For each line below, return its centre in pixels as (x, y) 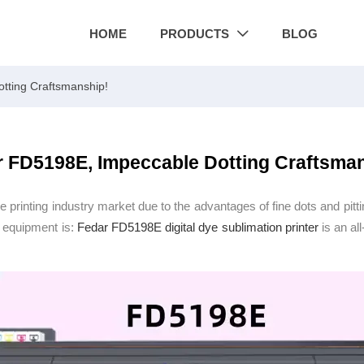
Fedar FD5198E (121, 227)
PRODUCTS (195, 33)
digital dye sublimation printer (242, 227)
